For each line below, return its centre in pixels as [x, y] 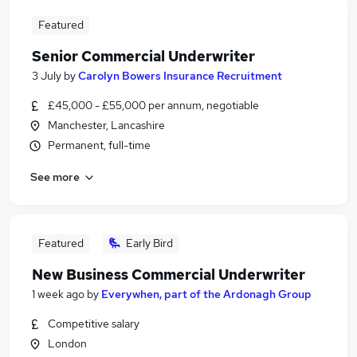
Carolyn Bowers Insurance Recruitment [180, 76]
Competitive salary [94, 324]
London [67, 343]
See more [55, 177]
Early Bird [149, 243]
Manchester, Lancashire [106, 125]
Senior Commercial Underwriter [143, 56]
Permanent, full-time [99, 145]
